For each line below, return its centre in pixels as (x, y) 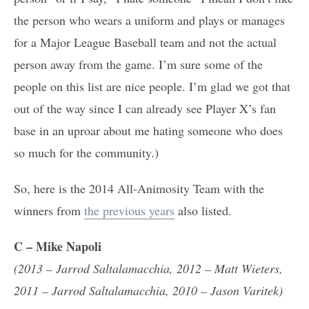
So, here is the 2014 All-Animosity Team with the (139, 188)
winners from (49, 210)
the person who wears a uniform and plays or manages (149, 20)
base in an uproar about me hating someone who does (148, 130)
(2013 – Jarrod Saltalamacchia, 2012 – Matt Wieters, (148, 268)
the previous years (129, 210)
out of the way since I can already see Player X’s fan (145, 108)
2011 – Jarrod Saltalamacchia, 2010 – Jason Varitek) (148, 290)
